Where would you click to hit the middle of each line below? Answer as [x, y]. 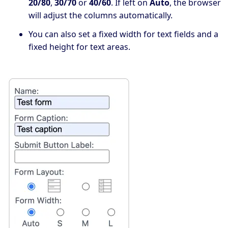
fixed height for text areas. [79, 47]
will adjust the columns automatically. [101, 15]
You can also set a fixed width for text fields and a [123, 34]
